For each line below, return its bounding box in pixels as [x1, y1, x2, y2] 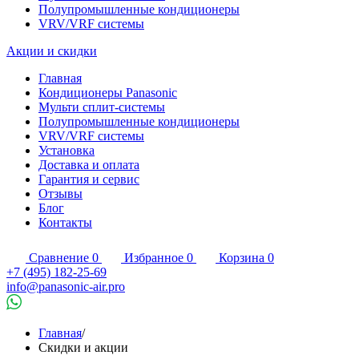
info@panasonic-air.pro [6, 280, 125, 293]
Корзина [219, 251, 264, 264]
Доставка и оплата [38, 158, 139, 171]
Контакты [38, 216, 92, 229]
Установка [38, 143, 95, 157]
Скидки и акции [38, 341, 128, 354]
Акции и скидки [6, 44, 97, 58]
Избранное [124, 251, 184, 264]
